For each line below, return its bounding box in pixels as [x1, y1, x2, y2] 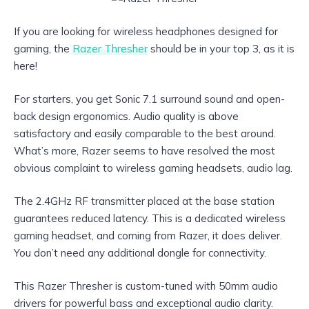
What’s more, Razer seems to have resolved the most [14, 144, 275, 158]
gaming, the [14, 41, 72, 55]
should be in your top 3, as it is [148, 41, 295, 55]
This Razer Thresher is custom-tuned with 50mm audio [14, 279, 278, 293]
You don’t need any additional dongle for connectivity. [14, 246, 266, 260]
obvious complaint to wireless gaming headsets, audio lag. [14, 161, 292, 175]
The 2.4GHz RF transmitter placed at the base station [14, 195, 275, 208]
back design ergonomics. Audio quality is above [14, 110, 239, 123]
